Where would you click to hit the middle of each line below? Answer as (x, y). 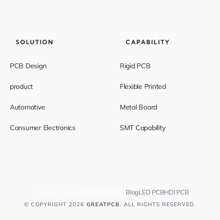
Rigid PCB (135, 66)
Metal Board (139, 107)
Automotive (27, 107)
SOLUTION (34, 42)
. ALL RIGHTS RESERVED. (158, 204)
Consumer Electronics (42, 127)
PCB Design (28, 66)
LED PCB (151, 192)
